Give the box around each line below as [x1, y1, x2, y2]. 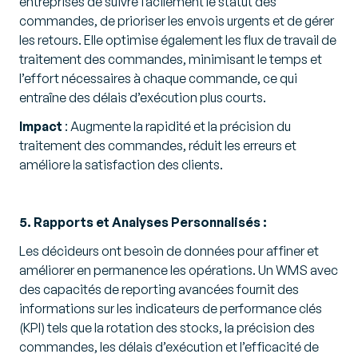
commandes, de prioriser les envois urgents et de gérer [19, 12, 334, 29]
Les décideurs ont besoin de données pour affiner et [19, 242, 319, 259]
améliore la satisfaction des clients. [19, 156, 223, 173]
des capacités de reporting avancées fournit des [19, 280, 299, 297]
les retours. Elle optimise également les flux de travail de [19, 31, 336, 48]
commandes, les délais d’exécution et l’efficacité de [19, 338, 319, 355]
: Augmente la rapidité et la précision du [62, 117, 291, 134]
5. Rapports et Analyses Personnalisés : [19, 213, 267, 230]
